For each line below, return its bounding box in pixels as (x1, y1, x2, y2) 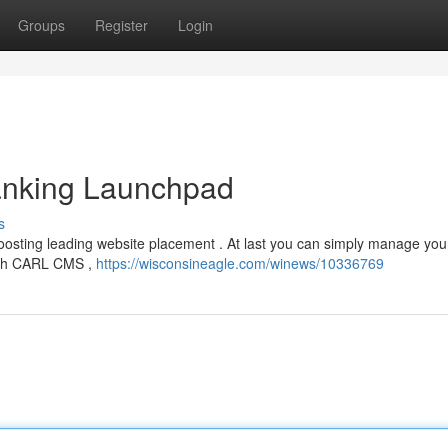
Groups (18, 15, 65, 35)
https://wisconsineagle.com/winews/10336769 (96, 253, 384, 273)
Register (95, 15, 148, 35)
